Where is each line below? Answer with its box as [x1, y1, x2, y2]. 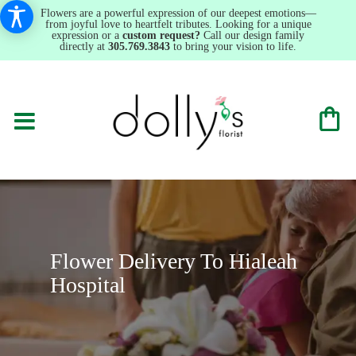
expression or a [52, 29, 122, 41]
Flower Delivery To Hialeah [49, 248, 297, 273]
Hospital [49, 272, 126, 297]
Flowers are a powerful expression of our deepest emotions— [40, 7, 316, 19]
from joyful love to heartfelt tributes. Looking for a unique [44, 18, 311, 30]
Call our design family [200, 29, 304, 41]
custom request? [122, 29, 200, 41]
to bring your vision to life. [170, 41, 296, 52]
